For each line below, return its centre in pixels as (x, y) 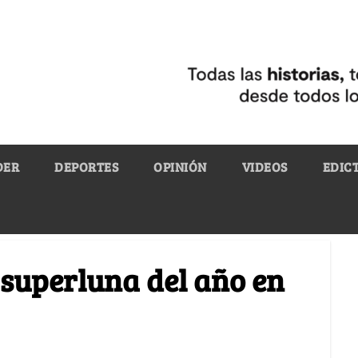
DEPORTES (86, 166)
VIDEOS (265, 166)
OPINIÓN (180, 166)
